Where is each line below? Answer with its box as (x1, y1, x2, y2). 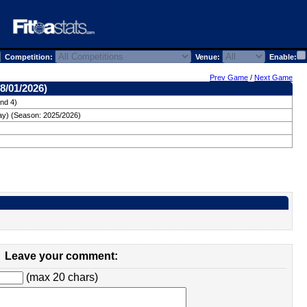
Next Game (254, 73, 293, 82)
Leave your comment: (5, 250, 118, 262)
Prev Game (210, 73, 248, 82)
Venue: (191, 53, 222, 61)
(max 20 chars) (23, 271, 98, 283)
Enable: (265, 53, 297, 61)
